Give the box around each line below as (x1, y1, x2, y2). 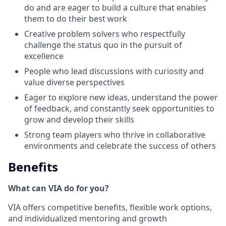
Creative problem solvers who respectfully (24, 28, 185, 39)
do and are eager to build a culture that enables (24, 2, 206, 13)
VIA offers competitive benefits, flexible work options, (8, 201, 212, 213)
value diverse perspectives (24, 76, 125, 88)
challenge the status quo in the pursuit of (24, 39, 182, 50)
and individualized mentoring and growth (8, 212, 167, 224)
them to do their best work (24, 13, 127, 24)
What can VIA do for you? (8, 182, 109, 194)
